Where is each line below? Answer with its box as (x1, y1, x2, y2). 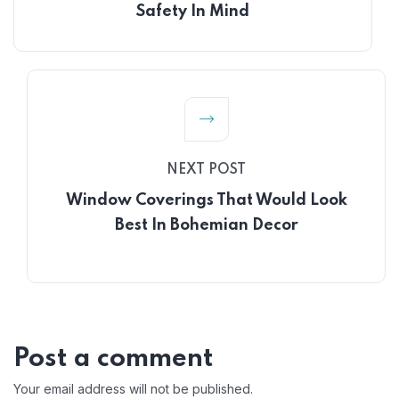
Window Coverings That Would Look (65, 192, 347, 208)
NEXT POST (167, 163, 246, 177)
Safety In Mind (136, 4, 249, 20)
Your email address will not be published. (13, 381, 253, 396)
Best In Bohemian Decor (114, 217, 298, 233)
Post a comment (13, 346, 214, 372)
